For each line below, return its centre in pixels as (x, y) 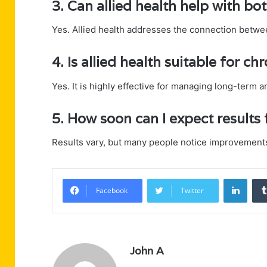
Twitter (192, 191)
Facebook (112, 191)
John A (147, 251)
